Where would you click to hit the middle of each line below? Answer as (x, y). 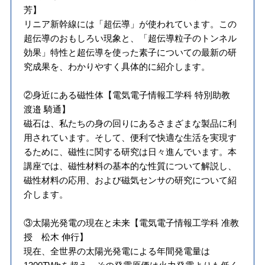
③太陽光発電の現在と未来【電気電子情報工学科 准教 (131, 223)
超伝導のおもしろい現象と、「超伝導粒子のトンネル (130, 38)
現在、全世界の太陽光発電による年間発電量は (117, 251)
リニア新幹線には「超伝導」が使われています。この (130, 24)
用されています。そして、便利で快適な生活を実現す (130, 138)
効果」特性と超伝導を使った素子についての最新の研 (130, 53)
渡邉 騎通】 (47, 109)
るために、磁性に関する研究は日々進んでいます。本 (130, 152)
